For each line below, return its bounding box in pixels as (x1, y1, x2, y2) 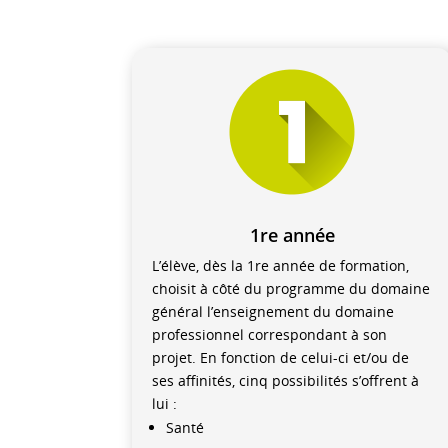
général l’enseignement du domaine (152, 302, 394, 322)
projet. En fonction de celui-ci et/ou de (152, 348, 409, 368)
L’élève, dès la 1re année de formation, (152, 256, 409, 276)
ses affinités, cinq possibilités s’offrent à (152, 371, 419, 391)
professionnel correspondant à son (152, 325, 387, 345)
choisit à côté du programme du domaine (152, 279, 430, 299)
